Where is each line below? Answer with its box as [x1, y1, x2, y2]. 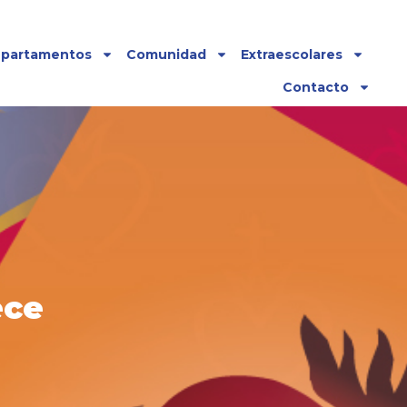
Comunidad [126, 46, 206, 63]
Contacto [283, 79, 349, 95]
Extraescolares [241, 46, 342, 63]
